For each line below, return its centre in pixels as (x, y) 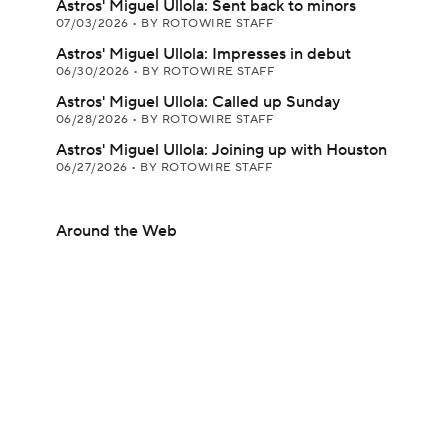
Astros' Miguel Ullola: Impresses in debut (203, 54)
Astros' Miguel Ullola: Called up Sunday (198, 102)
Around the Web (116, 231)
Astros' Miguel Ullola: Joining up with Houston (221, 150)
